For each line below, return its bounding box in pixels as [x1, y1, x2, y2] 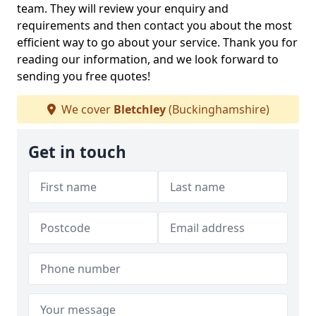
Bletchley [113, 102, 166, 117]
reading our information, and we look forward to [17, 51, 279, 67]
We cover [58, 102, 114, 117]
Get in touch [28, 141, 126, 163]
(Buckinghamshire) [165, 102, 269, 117]
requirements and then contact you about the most [17, 18, 292, 33]
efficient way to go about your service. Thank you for [17, 35, 298, 50]
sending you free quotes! [17, 68, 150, 84]
